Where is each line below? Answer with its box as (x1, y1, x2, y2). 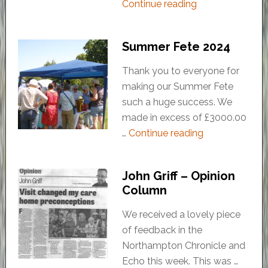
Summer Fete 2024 (121, 39, 230, 54)
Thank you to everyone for (121, 65, 239, 77)
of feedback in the (121, 224, 202, 236)
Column (121, 183, 167, 198)
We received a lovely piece (121, 209, 240, 221)
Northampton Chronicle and (121, 240, 245, 252)
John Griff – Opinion (121, 169, 235, 184)
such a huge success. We (121, 96, 232, 108)
